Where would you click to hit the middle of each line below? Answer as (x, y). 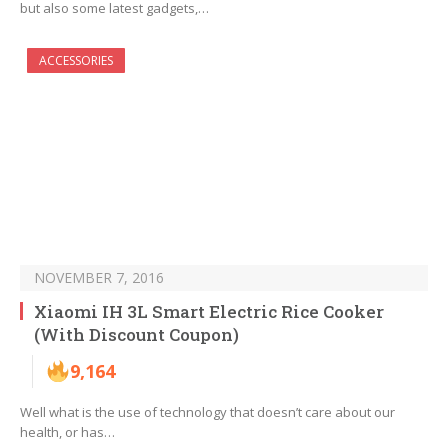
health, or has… (67, 432)
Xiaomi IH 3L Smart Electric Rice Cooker (209, 312)
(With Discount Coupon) (136, 335)
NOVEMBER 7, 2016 (99, 278)
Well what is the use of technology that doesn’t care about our (207, 412)
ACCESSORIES (76, 61)
